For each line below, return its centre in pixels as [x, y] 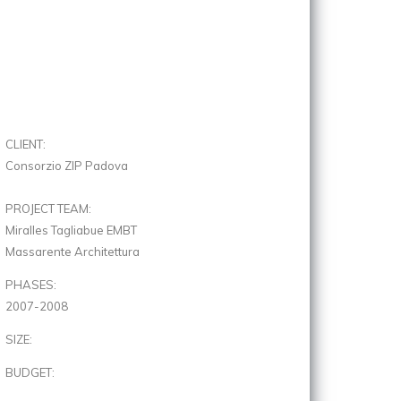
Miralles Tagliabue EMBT [71, 230]
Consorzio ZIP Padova [67, 166]
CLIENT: [26, 144]
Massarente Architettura [73, 252]
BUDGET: [30, 372]
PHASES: [31, 285]
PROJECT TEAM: [48, 209]
